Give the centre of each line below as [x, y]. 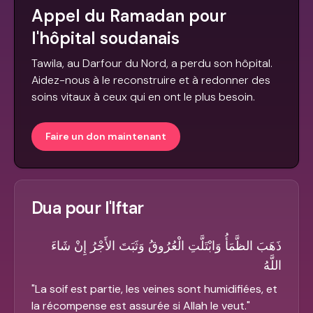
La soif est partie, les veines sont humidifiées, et [156, 289]
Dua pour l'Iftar [88, 208]
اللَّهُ [272, 266]
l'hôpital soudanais [105, 38]
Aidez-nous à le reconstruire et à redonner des [151, 80]
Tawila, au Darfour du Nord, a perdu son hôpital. [152, 64]
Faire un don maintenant [106, 137]
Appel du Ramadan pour [129, 16]
